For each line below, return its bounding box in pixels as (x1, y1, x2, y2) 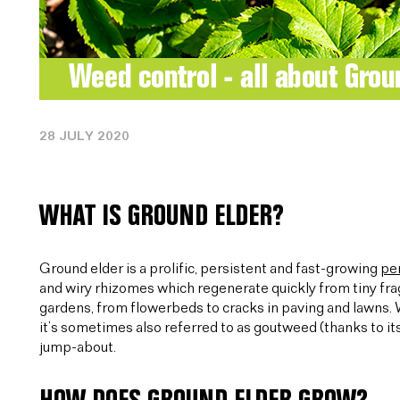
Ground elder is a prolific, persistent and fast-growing (39, 262, 380, 277)
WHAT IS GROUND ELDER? (39, 201, 284, 231)
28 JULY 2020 (39, 129, 129, 144)
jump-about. (39, 340, 116, 355)
